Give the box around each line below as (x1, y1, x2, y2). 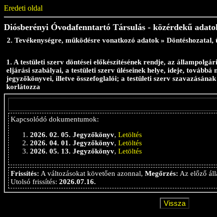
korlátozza (6, 83, 40, 91)
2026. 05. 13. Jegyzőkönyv (30, 147, 114, 155)
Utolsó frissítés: (11, 178, 59, 186)
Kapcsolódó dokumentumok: (11, 115, 99, 123)
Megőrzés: (145, 170, 178, 177)
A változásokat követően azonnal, (39, 170, 145, 177)
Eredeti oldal (4, 4, 43, 12)
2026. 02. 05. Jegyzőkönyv (30, 131, 114, 139)
